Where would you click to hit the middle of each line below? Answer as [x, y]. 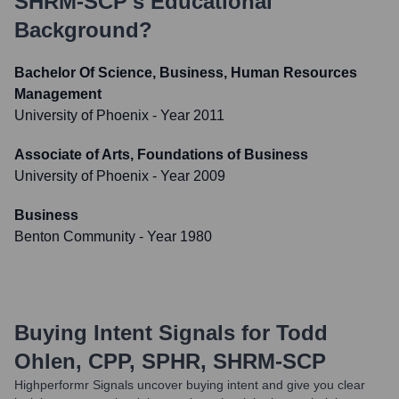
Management [58, 94]
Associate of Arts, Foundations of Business [161, 155]
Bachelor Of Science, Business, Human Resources [186, 73]
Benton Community [75, 236]
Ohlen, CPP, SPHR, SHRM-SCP [170, 361]
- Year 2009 [187, 176]
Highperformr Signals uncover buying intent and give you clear [190, 385]
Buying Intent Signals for [142, 333]
